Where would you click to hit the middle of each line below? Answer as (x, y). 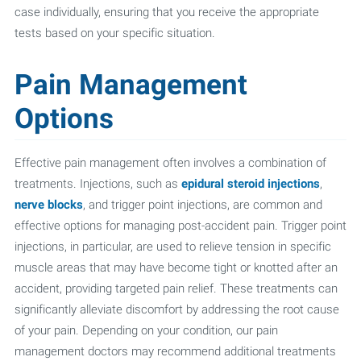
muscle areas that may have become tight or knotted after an (176, 268)
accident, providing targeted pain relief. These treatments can (176, 288)
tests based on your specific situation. (114, 33)
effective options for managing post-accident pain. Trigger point (180, 226)
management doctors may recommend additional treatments (175, 351)
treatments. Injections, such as (98, 184)
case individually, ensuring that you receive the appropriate (166, 12)
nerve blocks (48, 205)
